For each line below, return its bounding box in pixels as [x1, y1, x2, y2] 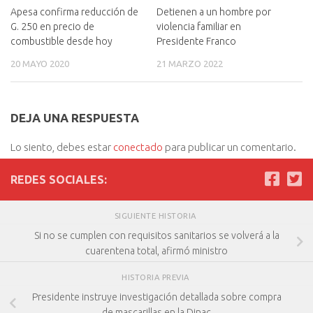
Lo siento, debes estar [10, 140, 113, 153]
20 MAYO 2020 [10, 58, 69, 68]
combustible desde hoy [10, 35, 112, 47]
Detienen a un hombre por [156, 6, 271, 17]
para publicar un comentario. [163, 140, 296, 153]
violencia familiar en [156, 20, 241, 32]
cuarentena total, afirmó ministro [85, 245, 228, 256]
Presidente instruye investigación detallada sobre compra [31, 291, 282, 303]
